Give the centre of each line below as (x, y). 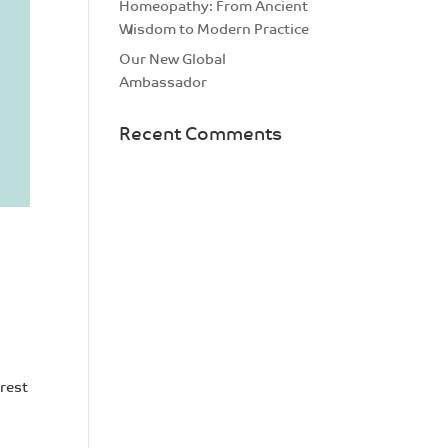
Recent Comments (201, 134)
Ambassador (163, 82)
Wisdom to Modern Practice (214, 29)
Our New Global (173, 59)
